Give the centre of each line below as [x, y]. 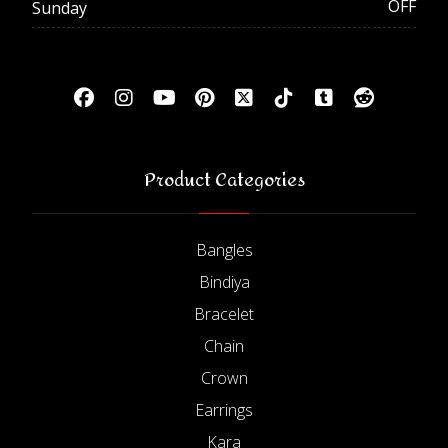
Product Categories [224, 180]
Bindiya [224, 281]
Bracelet [224, 313]
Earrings [224, 409]
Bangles [224, 249]
